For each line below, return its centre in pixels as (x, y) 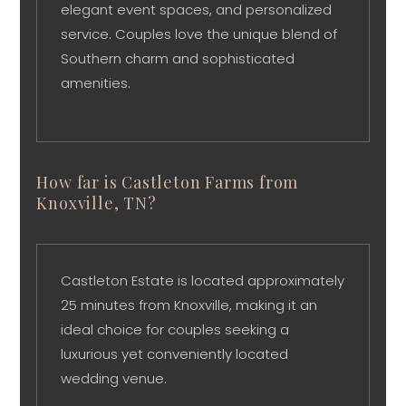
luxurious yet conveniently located (175, 353)
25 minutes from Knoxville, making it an (189, 304)
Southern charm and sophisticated (178, 59)
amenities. (96, 83)
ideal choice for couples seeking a (175, 329)
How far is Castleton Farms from (168, 182)
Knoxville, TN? (97, 203)
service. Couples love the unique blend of (199, 34)
